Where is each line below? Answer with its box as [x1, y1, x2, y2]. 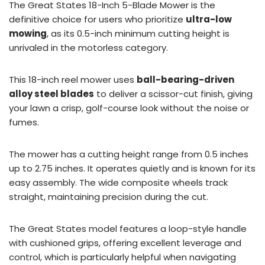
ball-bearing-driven [137, 73, 234, 86]
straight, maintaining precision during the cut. [9, 190, 208, 203]
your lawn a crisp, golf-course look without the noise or [9, 101, 249, 114]
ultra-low [186, 12, 232, 25]
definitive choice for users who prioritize [9, 12, 186, 25]
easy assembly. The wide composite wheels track [9, 176, 228, 189]
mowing [9, 27, 47, 40]
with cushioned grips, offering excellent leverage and [9, 236, 241, 249]
